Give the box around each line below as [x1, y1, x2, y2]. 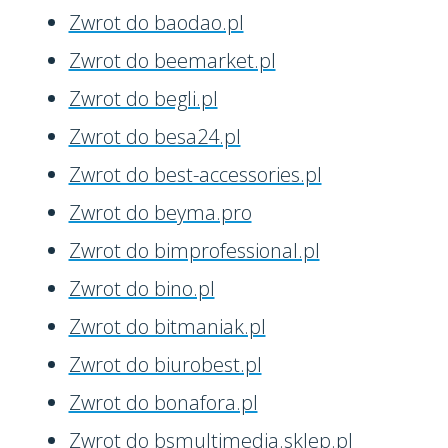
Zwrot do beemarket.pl [68, 47, 276, 74]
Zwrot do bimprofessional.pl [68, 237, 320, 264]
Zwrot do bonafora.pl [68, 389, 258, 416]
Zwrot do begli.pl [68, 85, 218, 112]
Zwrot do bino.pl [68, 275, 215, 302]
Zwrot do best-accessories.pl [68, 161, 322, 188]
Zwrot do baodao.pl [68, 9, 244, 36]
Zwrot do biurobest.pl [68, 351, 262, 378]
